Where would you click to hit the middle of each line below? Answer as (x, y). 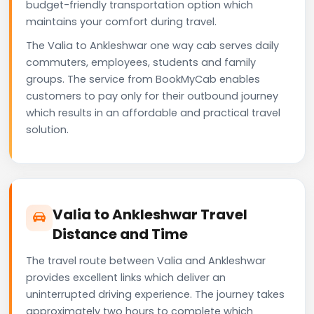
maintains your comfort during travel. (121, 21)
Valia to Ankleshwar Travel (150, 214)
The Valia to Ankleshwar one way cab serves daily (152, 45)
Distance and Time (120, 234)
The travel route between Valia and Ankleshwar (146, 260)
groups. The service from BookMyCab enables (143, 79)
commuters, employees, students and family (141, 62)
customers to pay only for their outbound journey (152, 96)
